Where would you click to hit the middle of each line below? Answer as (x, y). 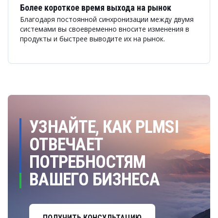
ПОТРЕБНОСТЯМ (88, 162)
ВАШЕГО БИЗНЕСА (94, 180)
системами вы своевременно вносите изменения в (105, 29)
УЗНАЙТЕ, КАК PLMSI (104, 127)
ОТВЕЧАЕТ (66, 145)
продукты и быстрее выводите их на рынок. (92, 39)
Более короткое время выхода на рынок (96, 8)
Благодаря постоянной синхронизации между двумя (107, 19)
